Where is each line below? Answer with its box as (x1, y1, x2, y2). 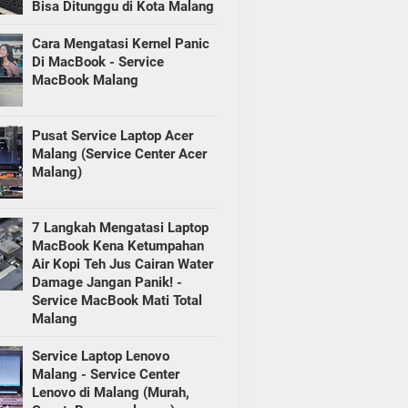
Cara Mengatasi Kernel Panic (31, 36, 209, 53)
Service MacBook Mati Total (31, 292, 202, 310)
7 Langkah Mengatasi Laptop (31, 219, 209, 237)
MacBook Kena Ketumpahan (31, 238, 204, 255)
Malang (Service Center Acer (31, 146, 207, 163)
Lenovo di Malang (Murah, (31, 384, 189, 402)
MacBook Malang (31, 72, 138, 89)
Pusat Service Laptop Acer (31, 127, 193, 145)
